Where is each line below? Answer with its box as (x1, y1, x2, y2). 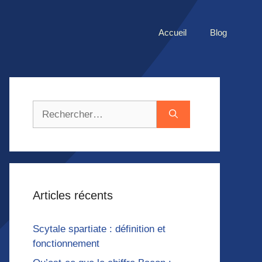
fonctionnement (33, 237, 99, 249)
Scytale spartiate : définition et (33, 223, 166, 235)
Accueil (158, 27, 187, 37)
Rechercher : (32, 101, 89, 113)
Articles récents (33, 188, 113, 202)
